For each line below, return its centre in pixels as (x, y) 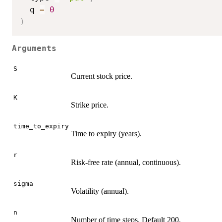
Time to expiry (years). (106, 134)
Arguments (34, 48)
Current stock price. (102, 76)
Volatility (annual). (100, 191)
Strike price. (90, 105)
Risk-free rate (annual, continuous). (126, 163)
